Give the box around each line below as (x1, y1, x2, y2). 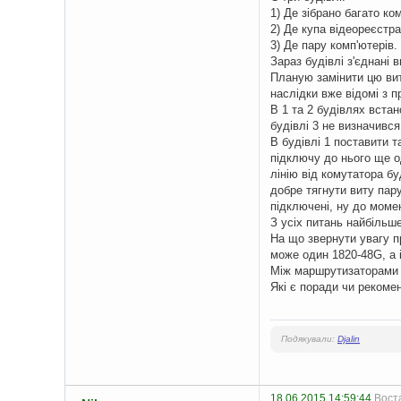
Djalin (337, 333, 360, 344)
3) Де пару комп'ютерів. (270, 38, 397, 52)
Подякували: (281, 333, 337, 344)
